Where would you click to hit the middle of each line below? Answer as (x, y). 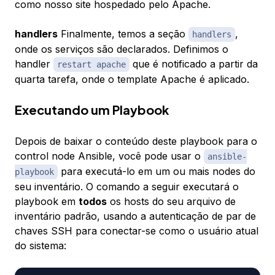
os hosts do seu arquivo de (171, 202)
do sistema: (41, 246)
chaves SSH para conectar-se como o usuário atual (137, 231)
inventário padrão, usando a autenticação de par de (135, 216)
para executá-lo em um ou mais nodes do (157, 172)
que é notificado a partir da (194, 64)
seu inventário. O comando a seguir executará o (127, 187)
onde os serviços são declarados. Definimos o (122, 49)
